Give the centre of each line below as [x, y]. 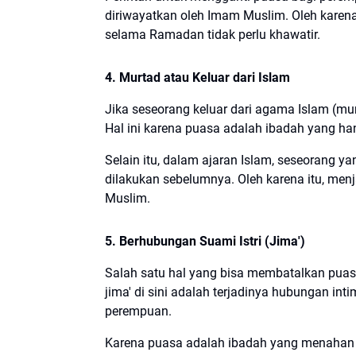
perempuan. [138, 311]
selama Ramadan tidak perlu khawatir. [213, 34]
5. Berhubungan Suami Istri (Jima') [207, 241]
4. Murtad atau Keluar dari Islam [199, 77]
